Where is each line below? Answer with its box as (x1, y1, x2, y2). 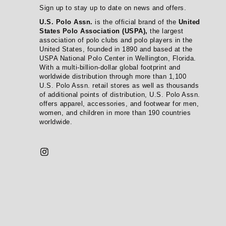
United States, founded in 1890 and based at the (39, 45, 193, 53)
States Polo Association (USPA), (39, 27, 150, 35)
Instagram (43, 153, 79, 161)
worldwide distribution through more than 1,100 (39, 72, 187, 80)
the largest (150, 27, 184, 35)
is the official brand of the (95, 18, 179, 26)
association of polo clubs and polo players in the (39, 36, 193, 44)
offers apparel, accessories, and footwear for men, (39, 99, 199, 107)
